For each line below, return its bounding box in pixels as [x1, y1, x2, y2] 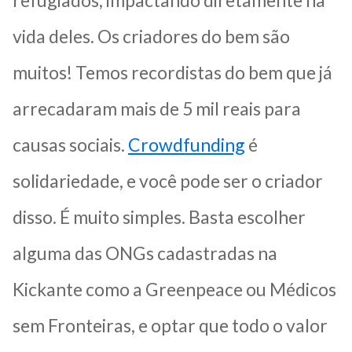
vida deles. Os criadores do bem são [13, 24, 290, 47]
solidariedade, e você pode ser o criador [13, 169, 323, 192]
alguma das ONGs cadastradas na [13, 241, 277, 264]
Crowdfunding [128, 133, 245, 156]
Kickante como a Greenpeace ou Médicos [13, 277, 336, 300]
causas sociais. [13, 133, 128, 156]
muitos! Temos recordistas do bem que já [13, 60, 332, 83]
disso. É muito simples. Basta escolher [13, 205, 306, 228]
